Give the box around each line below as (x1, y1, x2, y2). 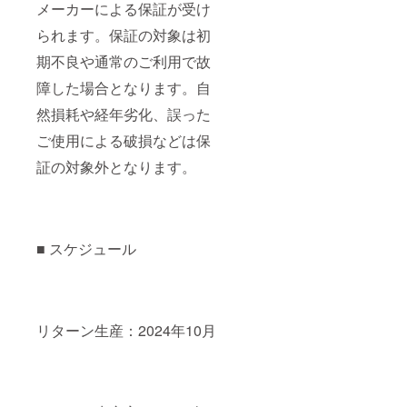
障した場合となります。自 (36, 77, 211, 99)
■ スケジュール (36, 238, 151, 260)
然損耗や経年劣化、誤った (36, 104, 211, 125)
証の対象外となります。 (36, 156, 196, 178)
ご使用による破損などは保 (36, 130, 211, 152)
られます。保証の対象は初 (36, 25, 211, 46)
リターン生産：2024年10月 (36, 320, 216, 342)
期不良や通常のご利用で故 (36, 51, 211, 73)
